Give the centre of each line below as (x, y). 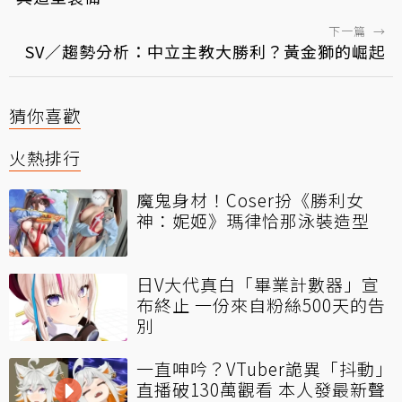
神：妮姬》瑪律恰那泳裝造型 (253, 221)
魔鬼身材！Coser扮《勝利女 (250, 200)
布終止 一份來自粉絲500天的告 (261, 305)
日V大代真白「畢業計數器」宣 (258, 284)
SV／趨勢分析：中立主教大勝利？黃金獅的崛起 (205, 52)
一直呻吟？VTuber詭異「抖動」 (265, 369)
